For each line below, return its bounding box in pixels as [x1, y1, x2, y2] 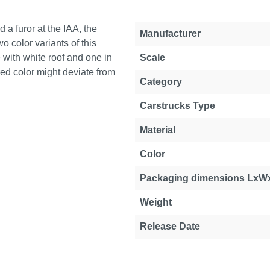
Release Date [140, 221, 200, 231]
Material [140, 125, 175, 135]
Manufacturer [140, 28, 201, 39]
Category [140, 77, 182, 87]
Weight [140, 197, 172, 207]
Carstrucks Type [140, 101, 215, 111]
